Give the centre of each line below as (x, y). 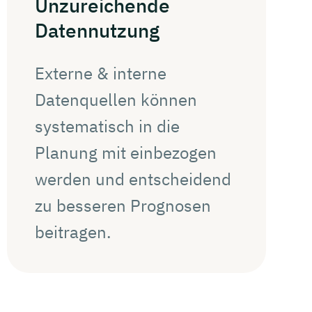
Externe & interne (101, 73)
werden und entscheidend (133, 179)
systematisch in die (107, 126)
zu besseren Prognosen (123, 205)
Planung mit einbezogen (126, 152)
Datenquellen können (116, 99)
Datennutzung (97, 30)
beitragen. (73, 232)
